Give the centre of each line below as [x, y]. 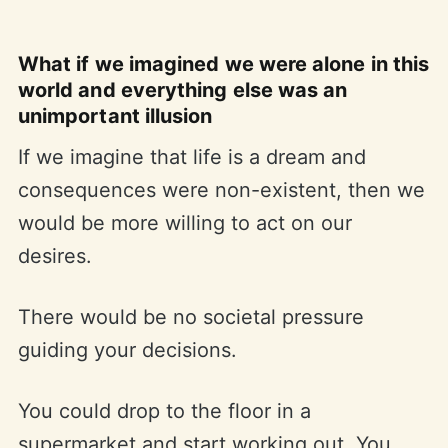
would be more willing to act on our [184, 222]
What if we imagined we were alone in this [223, 63]
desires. [54, 255]
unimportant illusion [115, 115]
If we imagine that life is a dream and [191, 156]
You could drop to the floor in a [164, 410]
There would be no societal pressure [190, 316]
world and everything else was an [182, 89]
